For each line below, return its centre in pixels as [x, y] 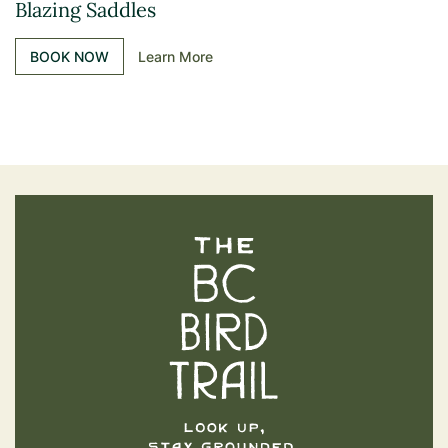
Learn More [175, 56]
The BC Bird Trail [362, 248]
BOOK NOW [69, 56]
